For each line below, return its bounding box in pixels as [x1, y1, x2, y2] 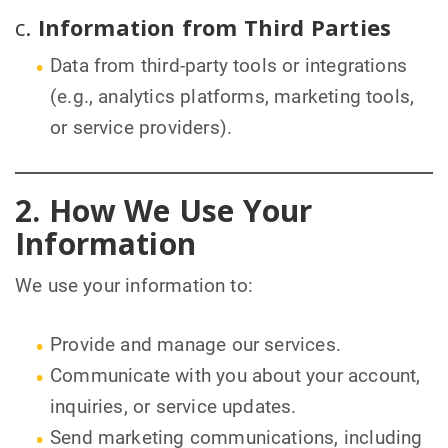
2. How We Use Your [15, 189, 313, 231]
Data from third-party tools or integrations [50, 54, 408, 77]
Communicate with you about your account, [50, 365, 421, 388]
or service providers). [50, 116, 233, 139]
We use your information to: [15, 275, 254, 298]
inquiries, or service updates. [50, 396, 297, 419]
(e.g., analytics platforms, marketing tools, [50, 85, 415, 108]
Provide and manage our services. [50, 334, 341, 357]
